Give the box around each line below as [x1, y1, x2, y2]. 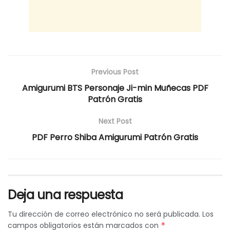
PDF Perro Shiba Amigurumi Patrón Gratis [32, 131, 198, 143]
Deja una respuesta [8, 186, 123, 203]
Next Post [98, 116, 132, 126]
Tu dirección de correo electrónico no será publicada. [8, 208, 200, 219]
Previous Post [91, 66, 139, 77]
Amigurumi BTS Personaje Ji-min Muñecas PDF [22, 82, 208, 94]
